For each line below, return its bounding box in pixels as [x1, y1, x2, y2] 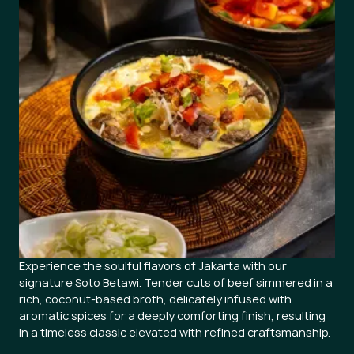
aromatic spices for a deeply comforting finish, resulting [19, 308, 326, 323]
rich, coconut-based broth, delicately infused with [19, 292, 292, 307]
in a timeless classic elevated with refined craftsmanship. [19, 325, 330, 340]
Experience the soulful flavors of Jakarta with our [19, 258, 287, 273]
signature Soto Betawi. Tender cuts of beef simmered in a [19, 275, 333, 290]
